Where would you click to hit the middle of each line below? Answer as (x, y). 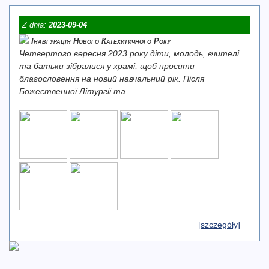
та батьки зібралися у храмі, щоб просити (107, 66)
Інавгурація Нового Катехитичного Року (101, 41)
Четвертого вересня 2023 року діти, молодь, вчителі (129, 53)
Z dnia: (35, 25)
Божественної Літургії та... (76, 91)
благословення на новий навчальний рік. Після (112, 79)
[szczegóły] (219, 225)
